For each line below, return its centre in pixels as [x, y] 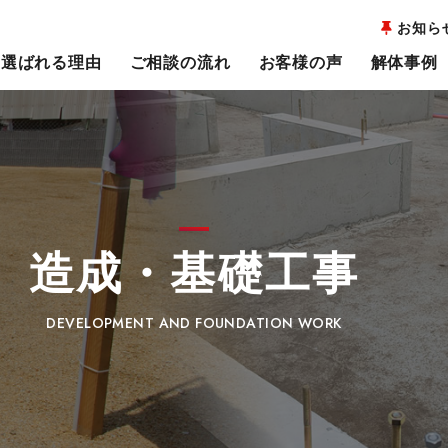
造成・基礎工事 [194, 274]
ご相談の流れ [180, 62]
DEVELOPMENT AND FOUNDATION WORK [194, 323]
